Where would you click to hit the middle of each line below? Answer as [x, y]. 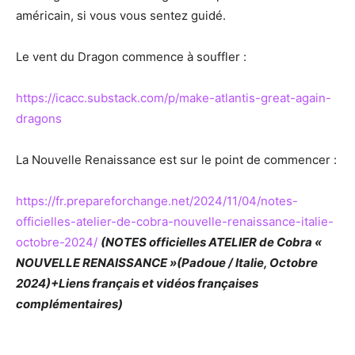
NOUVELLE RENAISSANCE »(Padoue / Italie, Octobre [167, 263]
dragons [39, 119]
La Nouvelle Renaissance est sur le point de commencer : [176, 160]
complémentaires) [69, 304]
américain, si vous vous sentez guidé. [121, 16]
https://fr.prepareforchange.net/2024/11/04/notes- [157, 201]
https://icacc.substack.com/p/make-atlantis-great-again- [174, 98]
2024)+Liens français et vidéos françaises [137, 284]
